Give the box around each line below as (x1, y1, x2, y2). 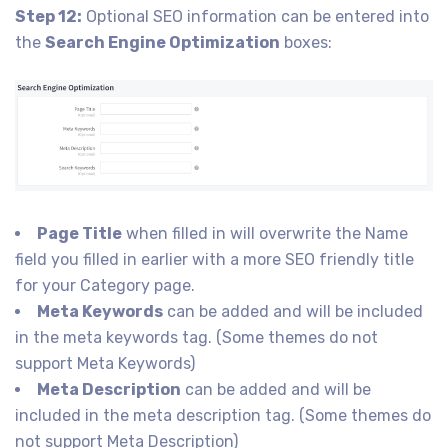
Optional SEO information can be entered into (82, 6, 429, 26)
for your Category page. (15, 275, 195, 295)
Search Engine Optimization (45, 32, 280, 52)
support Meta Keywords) (15, 353, 195, 373)
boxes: (280, 32, 332, 52)
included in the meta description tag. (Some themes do (15, 405, 431, 425)
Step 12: (15, 6, 82, 26)
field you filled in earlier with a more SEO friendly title (15, 249, 414, 269)
